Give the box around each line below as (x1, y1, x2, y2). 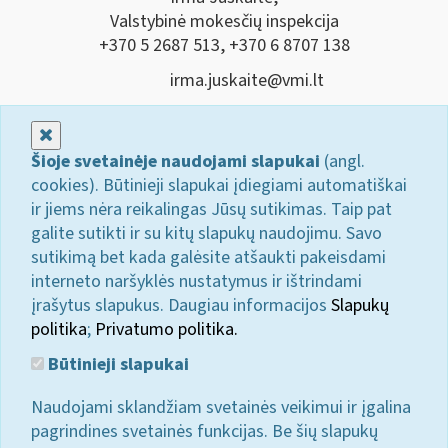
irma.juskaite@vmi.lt (169, 68, 324, 93)
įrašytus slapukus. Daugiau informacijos (31, 292, 331, 318)
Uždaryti (52, 121, 116, 147)
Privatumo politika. (95, 316, 238, 342)
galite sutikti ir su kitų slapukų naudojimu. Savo (31, 220, 382, 246)
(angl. (320, 148, 365, 174)
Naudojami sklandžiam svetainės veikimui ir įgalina (31, 395, 411, 420)
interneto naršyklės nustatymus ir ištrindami (31, 268, 362, 294)
